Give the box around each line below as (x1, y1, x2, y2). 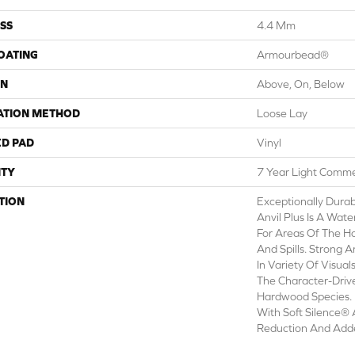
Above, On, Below (257, 78, 345, 90)
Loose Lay (257, 107, 307, 120)
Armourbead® (257, 48, 329, 61)
